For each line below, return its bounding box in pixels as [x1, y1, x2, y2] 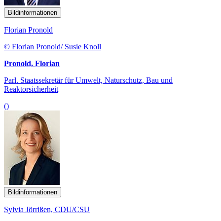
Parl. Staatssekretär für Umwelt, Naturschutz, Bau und [4, 75, 173, 84]
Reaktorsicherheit [4, 84, 58, 93]
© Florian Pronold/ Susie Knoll [4, 42, 101, 51]
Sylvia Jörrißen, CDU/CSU [4, 205, 90, 214]
